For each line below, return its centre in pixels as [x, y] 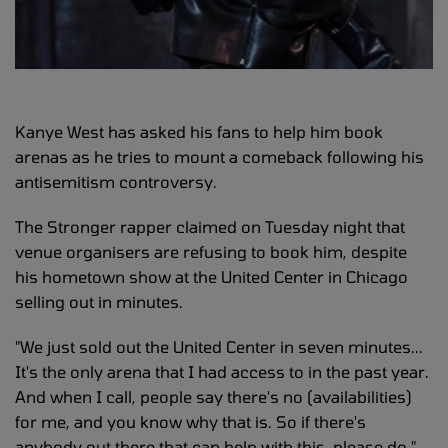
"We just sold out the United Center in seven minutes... [219, 347]
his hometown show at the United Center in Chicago [211, 277]
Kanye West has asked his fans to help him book [199, 132]
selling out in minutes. [99, 302]
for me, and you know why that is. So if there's [190, 422]
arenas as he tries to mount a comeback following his [219, 157]
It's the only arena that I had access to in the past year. [222, 372]
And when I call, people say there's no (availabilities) [213, 397]
